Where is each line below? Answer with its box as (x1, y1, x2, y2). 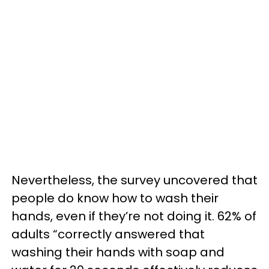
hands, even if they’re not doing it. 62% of (11, 208, 256, 225)
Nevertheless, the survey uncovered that (11, 172, 258, 189)
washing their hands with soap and (11, 244, 225, 261)
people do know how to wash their (11, 190, 219, 207)
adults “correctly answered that (11, 226, 205, 243)
